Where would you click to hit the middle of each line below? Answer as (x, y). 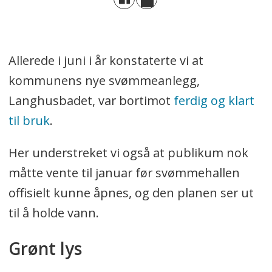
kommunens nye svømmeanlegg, (104, 81)
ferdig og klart (214, 101)
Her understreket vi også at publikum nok (128, 153)
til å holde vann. (53, 213)
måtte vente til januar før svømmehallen (124, 173)
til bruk (29, 121)
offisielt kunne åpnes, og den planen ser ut (131, 193)
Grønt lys (45, 249)
